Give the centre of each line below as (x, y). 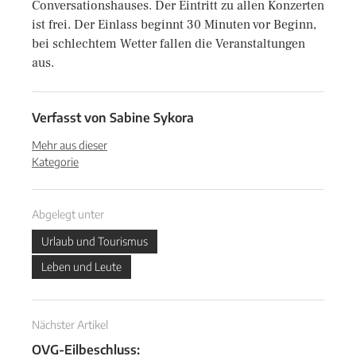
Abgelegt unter (68, 214)
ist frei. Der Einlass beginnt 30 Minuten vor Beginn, (174, 25)
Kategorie (55, 162)
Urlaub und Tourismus (95, 241)
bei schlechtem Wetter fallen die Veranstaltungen (168, 44)
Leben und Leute (81, 267)
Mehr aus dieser (70, 145)
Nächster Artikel (70, 325)
